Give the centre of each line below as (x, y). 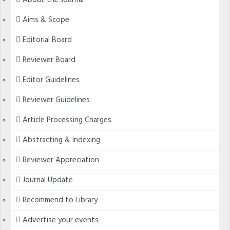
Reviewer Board (48, 60)
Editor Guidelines (50, 80)
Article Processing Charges (66, 120)
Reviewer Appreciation (60, 160)
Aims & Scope (45, 20)
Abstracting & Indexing (60, 140)
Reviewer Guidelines (55, 100)
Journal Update (47, 180)
